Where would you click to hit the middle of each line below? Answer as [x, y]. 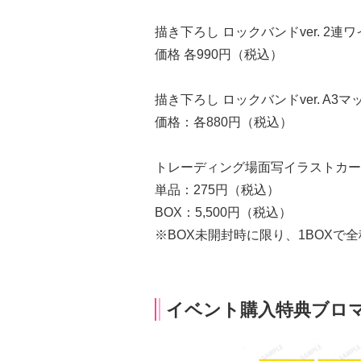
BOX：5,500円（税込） [223, 212]
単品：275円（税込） [217, 190]
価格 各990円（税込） [219, 54]
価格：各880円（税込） [224, 122]
